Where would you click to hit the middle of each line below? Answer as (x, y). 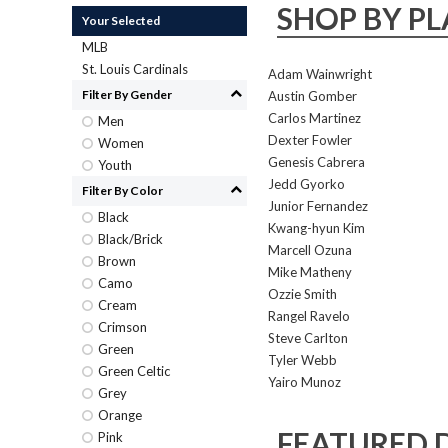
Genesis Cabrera (316, 162)
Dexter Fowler (310, 140)
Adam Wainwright (320, 74)
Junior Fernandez (318, 206)
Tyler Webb (302, 360)
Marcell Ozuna (310, 250)
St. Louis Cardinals (135, 69)
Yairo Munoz (304, 382)
